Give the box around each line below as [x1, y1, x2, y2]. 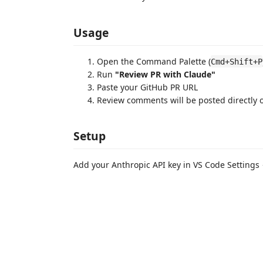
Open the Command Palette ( [97, 55, 211, 67]
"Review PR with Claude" [115, 68, 215, 80]
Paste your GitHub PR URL [97, 81, 198, 93]
